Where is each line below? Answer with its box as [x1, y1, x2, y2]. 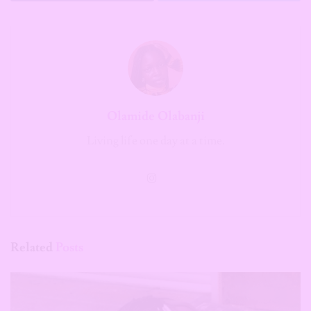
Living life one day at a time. [86, 133, 225, 149]
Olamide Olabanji [106, 108, 205, 124]
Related [10, 239, 53, 255]
